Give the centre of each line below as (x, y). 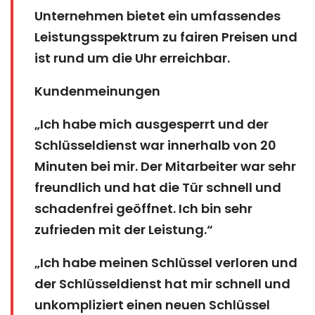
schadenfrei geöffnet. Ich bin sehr (143, 208)
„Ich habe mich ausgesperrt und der (152, 124)
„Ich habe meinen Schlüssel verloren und (166, 262)
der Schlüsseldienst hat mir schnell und (162, 283)
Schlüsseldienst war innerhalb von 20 (155, 145)
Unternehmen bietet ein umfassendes (157, 15)
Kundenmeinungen (97, 91)
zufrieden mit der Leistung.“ (124, 229)
